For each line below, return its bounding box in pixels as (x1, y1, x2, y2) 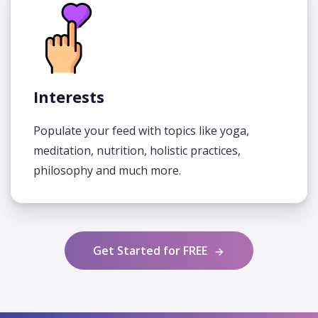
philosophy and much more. (33, 163, 181, 178)
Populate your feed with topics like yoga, (33, 123, 249, 138)
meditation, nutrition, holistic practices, (33, 143, 241, 158)
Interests (33, 86, 104, 107)
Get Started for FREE (93, 243, 210, 258)
